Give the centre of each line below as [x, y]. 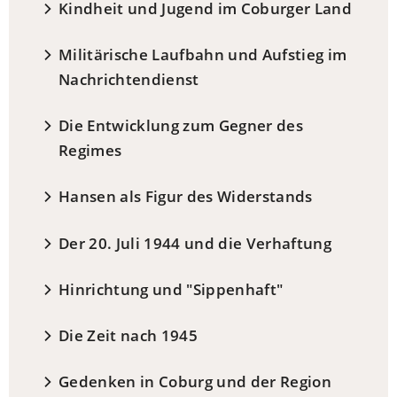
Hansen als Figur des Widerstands [185, 197]
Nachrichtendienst [128, 80]
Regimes [90, 151]
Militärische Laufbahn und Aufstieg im [202, 55]
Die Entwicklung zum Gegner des [181, 126]
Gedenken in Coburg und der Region [195, 381]
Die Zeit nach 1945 [128, 335]
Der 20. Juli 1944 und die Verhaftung [195, 243]
